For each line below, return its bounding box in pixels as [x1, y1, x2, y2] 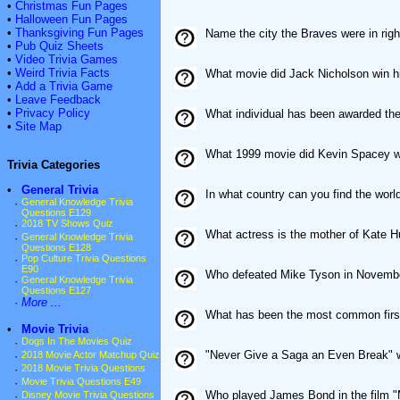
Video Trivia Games [15, 52, 118, 66]
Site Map [15, 119, 62, 133]
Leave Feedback [15, 92, 101, 106]
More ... [21, 296, 62, 310]
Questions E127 [21, 285, 91, 296]
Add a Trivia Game [15, 79, 112, 93]
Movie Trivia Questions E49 [21, 376, 141, 387]
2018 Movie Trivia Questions [21, 362, 146, 374]
